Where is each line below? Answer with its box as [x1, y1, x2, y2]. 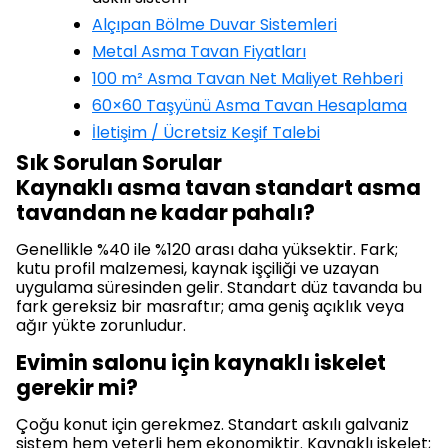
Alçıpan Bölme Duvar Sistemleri [92, 13, 337, 37]
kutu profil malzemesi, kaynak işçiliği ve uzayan [16, 257, 379, 281]
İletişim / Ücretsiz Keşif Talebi [92, 121, 320, 145]
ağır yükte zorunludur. [16, 314, 186, 338]
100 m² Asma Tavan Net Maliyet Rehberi [92, 67, 403, 91]
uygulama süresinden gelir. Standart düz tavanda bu [16, 276, 422, 300]
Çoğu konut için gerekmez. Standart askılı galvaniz [16, 413, 409, 437]
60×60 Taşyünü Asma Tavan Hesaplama [92, 94, 407, 118]
